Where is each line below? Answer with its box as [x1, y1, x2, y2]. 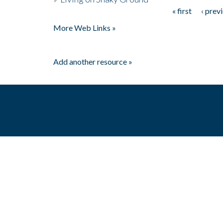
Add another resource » [53, 56, 132, 66]
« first [172, 5, 192, 15]
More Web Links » [53, 22, 116, 32]
